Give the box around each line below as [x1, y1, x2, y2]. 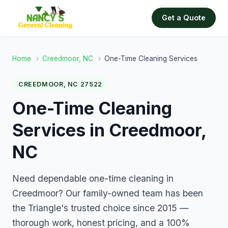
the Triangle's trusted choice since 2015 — [12, 203, 189, 214]
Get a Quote [162, 13, 206, 22]
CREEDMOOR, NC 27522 [18, 80, 102, 88]
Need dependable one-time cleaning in [12, 173, 174, 184]
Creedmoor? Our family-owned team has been [12, 188, 203, 199]
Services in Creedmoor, [12, 120, 206, 141]
